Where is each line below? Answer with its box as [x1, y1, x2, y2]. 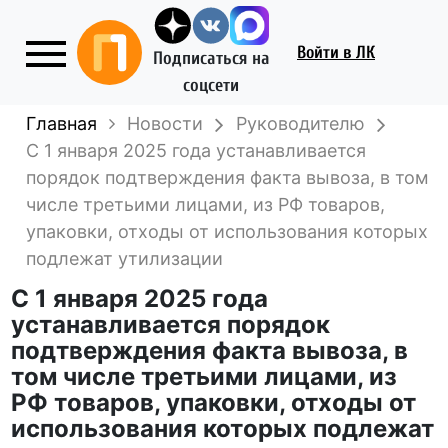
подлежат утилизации [26, 248, 224, 269]
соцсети [183, 75, 239, 96]
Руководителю [236, 113, 366, 134]
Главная [26, 113, 98, 134]
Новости [127, 113, 204, 134]
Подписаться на [152, 48, 270, 69]
